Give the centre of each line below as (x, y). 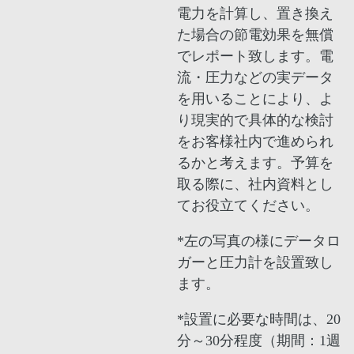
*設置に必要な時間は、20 (258, 320)
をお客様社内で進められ (255, 142)
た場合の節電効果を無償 (255, 35)
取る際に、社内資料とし (255, 185)
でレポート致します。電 (255, 56)
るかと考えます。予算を (255, 163)
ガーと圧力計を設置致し (255, 263)
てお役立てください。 (248, 206)
